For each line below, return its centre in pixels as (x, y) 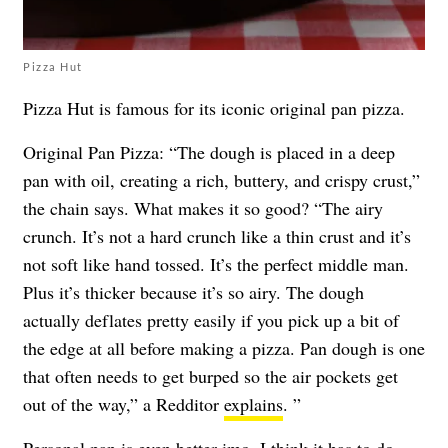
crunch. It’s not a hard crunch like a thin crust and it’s (217, 236)
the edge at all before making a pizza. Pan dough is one (224, 348)
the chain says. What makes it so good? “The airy (203, 208)
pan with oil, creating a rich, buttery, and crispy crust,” (221, 180)
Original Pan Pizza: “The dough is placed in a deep (209, 152)
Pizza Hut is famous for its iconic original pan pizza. (214, 108)
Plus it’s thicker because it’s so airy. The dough (193, 292)
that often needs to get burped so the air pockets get (210, 376)
